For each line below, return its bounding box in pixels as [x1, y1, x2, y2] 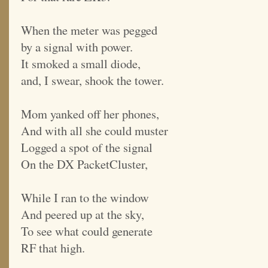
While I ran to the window [21, 189, 149, 206]
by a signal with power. [21, 38, 133, 56]
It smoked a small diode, [21, 55, 141, 72]
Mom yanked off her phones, [21, 105, 159, 123]
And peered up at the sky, [21, 206, 144, 223]
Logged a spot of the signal [21, 139, 153, 156]
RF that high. [21, 239, 85, 257]
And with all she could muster [21, 122, 168, 139]
